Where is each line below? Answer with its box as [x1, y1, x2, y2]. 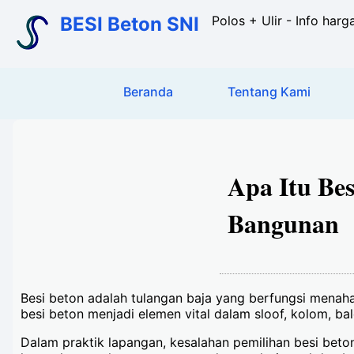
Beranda [123, 84, 174, 100]
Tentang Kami [228, 84, 311, 100]
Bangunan [228, 205, 339, 242]
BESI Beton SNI [60, 13, 199, 36]
